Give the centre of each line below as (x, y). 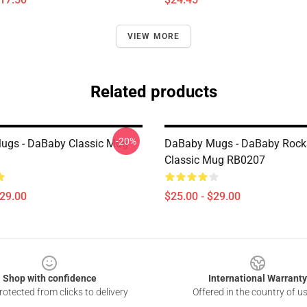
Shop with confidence (49, 278)
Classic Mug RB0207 (215, 160)
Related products (153, 92)
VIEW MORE (153, 36)
